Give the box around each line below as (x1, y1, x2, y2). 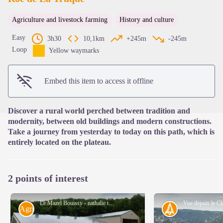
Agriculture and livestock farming (12, 16, 108, 24)
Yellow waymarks (49, 47, 99, 55)
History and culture (119, 16, 174, 24)
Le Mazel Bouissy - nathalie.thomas (108, 200, 114, 207)
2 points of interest (8, 173, 88, 184)
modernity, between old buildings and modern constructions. (8, 117, 212, 126)
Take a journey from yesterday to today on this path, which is (8, 127, 215, 136)
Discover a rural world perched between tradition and (8, 107, 190, 115)
